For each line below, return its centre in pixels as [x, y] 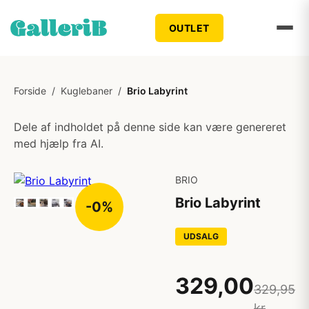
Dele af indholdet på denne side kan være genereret [150, 127]
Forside [30, 91]
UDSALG [201, 236]
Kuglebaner [87, 91]
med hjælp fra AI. [59, 143]
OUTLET [189, 28]
